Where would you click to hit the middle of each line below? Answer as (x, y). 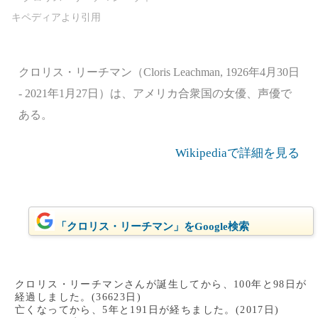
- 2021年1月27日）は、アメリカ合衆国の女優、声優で (155, 93)
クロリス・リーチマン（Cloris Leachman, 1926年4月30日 (159, 72)
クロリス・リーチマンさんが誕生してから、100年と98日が (161, 284)
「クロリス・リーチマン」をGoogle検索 (152, 226)
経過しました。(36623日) (78, 297)
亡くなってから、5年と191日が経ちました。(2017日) (147, 310)
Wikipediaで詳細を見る (237, 153)
